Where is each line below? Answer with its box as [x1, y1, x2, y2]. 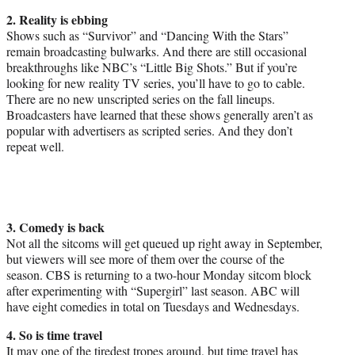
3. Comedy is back [6, 218, 105, 237]
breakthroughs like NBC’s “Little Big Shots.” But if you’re [6, 59, 297, 76]
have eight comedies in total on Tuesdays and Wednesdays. [6, 298, 300, 315]
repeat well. [6, 138, 64, 155]
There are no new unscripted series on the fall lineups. [6, 90, 275, 108]
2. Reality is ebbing [6, 10, 108, 29]
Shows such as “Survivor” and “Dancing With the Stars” [6, 27, 288, 44]
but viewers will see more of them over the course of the [6, 250, 284, 268]
